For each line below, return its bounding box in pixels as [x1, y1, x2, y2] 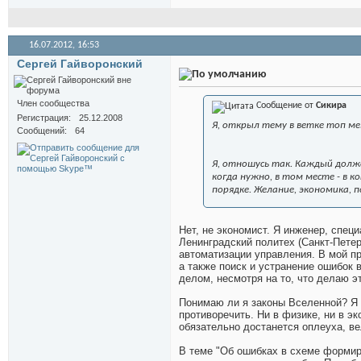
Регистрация [17, 113, 68, 123]
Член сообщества [17, 98, 89, 109]
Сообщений [17, 126, 64, 136]
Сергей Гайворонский [17, 57, 143, 71]
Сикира [316, 101, 346, 111]
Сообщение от [254, 101, 316, 111]
